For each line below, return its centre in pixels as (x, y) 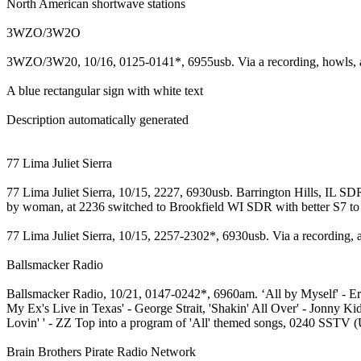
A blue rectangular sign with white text (105, 90)
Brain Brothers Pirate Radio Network (101, 351)
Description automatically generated (98, 119)
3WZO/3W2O (44, 32)
